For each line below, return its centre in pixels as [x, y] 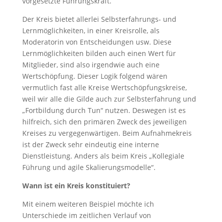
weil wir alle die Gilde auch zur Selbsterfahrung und [109, 99]
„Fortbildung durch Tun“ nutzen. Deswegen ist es [104, 110]
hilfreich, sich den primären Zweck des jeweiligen [104, 122]
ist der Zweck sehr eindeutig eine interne [90, 144]
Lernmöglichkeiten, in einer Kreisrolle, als [91, 30]
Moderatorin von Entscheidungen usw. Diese [97, 42]
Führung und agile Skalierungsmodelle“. [89, 167]
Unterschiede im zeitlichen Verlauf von [86, 215]
